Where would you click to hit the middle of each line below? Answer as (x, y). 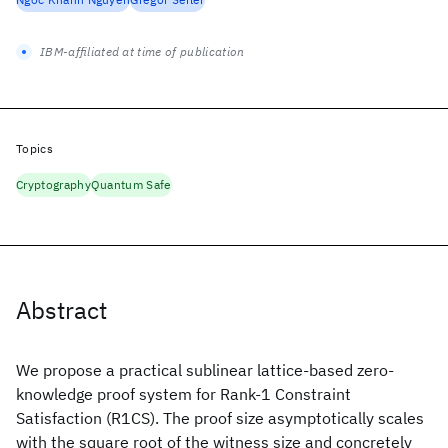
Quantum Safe (131, 184)
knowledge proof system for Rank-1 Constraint (183, 394)
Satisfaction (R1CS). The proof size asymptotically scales (220, 418)
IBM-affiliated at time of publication (142, 51)
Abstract (61, 310)
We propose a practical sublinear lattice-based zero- (205, 370)
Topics (34, 148)
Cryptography (53, 184)
